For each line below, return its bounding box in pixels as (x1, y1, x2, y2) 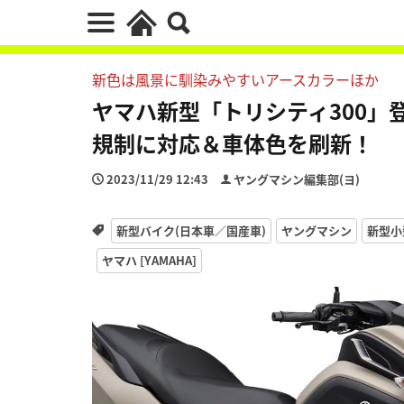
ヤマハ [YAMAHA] (102, 251, 197, 269)
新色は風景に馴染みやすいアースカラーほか (92, 69, 379, 90)
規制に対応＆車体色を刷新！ (92, 127, 373, 159)
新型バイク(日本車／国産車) (115, 221, 266, 239)
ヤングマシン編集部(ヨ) (234, 170, 360, 188)
